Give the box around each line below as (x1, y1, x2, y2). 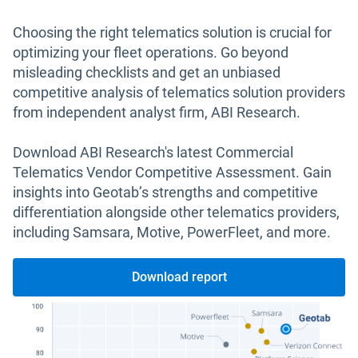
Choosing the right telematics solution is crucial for (13, 24, 332, 41)
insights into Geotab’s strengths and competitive (13, 184, 318, 201)
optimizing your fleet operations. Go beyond (13, 44, 288, 61)
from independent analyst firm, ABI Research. (13, 104, 300, 121)
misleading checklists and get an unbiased (13, 64, 280, 81)
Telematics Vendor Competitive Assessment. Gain (13, 164, 332, 181)
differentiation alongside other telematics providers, (13, 204, 340, 221)
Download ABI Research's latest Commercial (13, 144, 293, 161)
